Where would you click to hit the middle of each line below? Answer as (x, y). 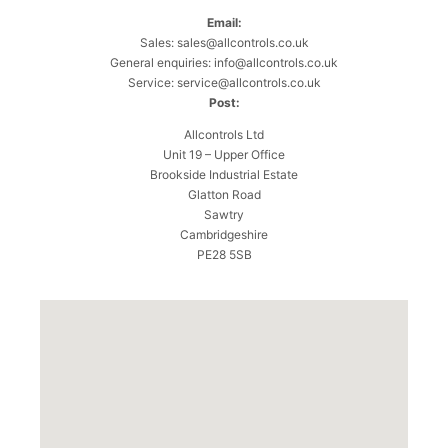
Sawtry (224, 214)
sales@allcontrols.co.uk (242, 42)
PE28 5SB (224, 254)
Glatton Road (224, 194)
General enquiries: (162, 62)
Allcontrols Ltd (224, 134)
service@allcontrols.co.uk (248, 82)
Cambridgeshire (224, 234)
